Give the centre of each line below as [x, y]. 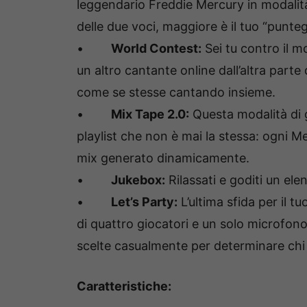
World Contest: [156, 48]
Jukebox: [138, 180]
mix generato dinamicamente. [163, 158]
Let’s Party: [144, 201]
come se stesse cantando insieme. [176, 92]
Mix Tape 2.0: [150, 114]
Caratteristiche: [124, 286]
